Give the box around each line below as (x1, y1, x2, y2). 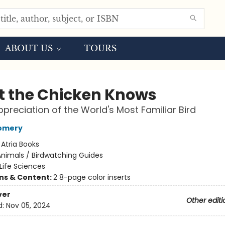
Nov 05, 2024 (6, 200, 51, 211)
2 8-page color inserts (53, 172, 131, 182)
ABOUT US (5, 43, 53, 53)
